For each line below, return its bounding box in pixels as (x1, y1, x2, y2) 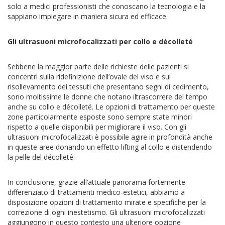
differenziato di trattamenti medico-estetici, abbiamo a (8, 187, 185, 197)
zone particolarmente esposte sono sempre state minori (8, 111, 192, 122)
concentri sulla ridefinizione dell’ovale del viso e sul (8, 71, 171, 81)
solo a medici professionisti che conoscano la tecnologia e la (8, 1, 205, 11)
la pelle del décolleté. (8, 152, 75, 162)
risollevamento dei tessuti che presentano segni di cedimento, (8, 81, 209, 91)
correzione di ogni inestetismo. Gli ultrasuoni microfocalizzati (8, 207, 205, 217)
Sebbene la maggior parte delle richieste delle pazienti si (8, 61, 189, 71)
